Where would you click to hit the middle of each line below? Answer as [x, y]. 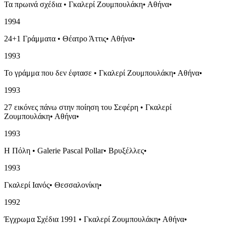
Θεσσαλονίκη [77, 185]
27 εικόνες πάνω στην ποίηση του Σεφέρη [71, 107]
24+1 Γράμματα [30, 38]
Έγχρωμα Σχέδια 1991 [40, 219]
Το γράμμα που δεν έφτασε [48, 73]
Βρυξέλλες [126, 150]
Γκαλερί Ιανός [27, 185]
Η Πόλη [17, 150]
